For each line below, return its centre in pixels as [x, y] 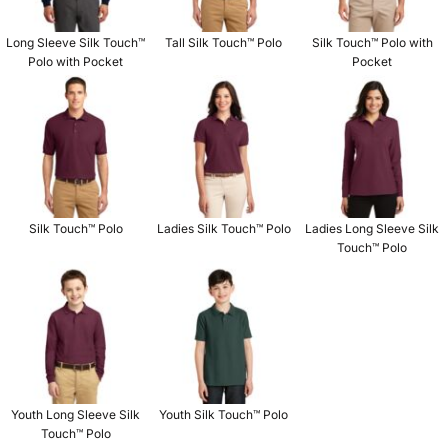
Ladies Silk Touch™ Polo [223, 228]
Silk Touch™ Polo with [372, 42]
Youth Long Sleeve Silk [76, 415]
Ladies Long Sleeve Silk [372, 228]
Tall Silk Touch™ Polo [224, 42]
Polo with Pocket [76, 61]
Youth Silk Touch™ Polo [224, 415]
